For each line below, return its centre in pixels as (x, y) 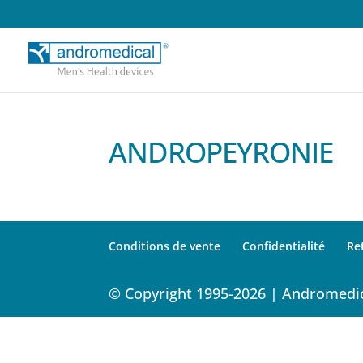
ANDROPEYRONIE (221, 152)
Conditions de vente (165, 246)
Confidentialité (284, 246)
